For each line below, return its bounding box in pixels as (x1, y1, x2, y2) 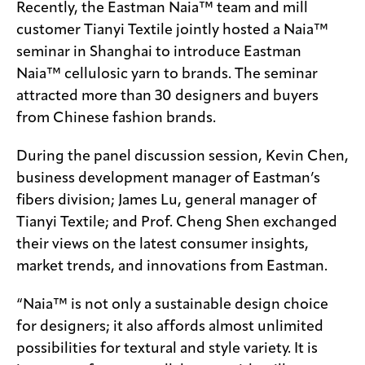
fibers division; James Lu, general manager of (16, 193, 317, 209)
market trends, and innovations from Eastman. (16, 259, 328, 275)
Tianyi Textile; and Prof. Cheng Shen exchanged (16, 215, 337, 231)
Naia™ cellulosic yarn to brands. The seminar (16, 67, 318, 82)
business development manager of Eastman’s (16, 171, 320, 187)
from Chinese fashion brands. (16, 111, 216, 126)
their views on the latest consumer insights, (16, 237, 309, 253)
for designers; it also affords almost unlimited (16, 319, 323, 335)
